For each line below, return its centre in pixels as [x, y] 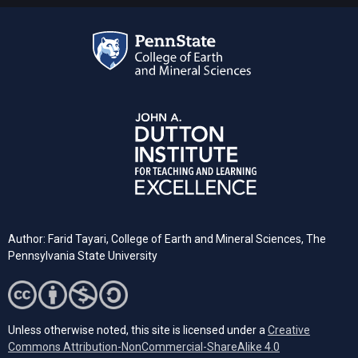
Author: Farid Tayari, [60, 239]
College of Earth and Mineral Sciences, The [219, 239]
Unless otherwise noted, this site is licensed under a [138, 330]
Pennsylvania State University [83, 256]
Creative [289, 330]
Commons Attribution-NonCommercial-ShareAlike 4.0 [144, 346]
